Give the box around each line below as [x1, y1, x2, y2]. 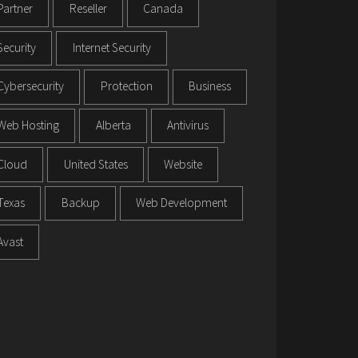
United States [63, 157, 128, 173]
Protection [100, 78, 153, 94]
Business [189, 78, 232, 94]
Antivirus [167, 117, 209, 133]
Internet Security [72, 40, 151, 56]
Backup [61, 195, 100, 211]
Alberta [95, 117, 131, 133]
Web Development [136, 195, 228, 211]
